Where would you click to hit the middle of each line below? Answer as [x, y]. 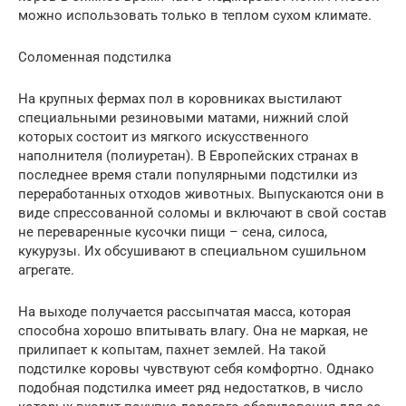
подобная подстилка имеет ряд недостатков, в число [191, 387]
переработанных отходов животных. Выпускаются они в [201, 193]
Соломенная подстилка [95, 57]
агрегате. [46, 270]
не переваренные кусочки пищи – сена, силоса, [173, 232]
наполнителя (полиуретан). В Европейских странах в [188, 155]
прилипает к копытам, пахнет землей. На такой [172, 349]
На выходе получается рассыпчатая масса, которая [184, 311]
